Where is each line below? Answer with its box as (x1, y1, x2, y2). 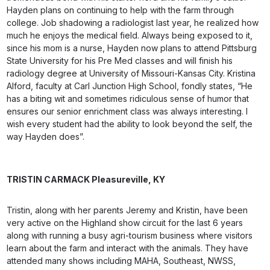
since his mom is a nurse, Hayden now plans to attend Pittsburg (7, 43, 257, 53)
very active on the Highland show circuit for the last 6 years (7, 218, 243, 228)
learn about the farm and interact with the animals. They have (7, 243, 249, 253)
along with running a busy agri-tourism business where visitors (7, 230, 253, 240)
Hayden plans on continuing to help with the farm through (7, 5, 234, 15)
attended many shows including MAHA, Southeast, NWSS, (7, 256, 236, 266)
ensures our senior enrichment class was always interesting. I (7, 106, 248, 116)
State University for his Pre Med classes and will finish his (7, 55, 233, 66)
